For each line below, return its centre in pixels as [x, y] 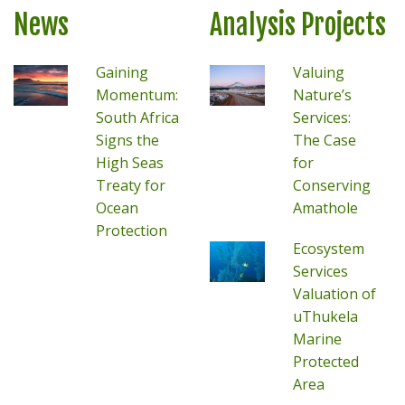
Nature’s [322, 95]
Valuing [318, 72]
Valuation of [334, 294]
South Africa [138, 118]
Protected [325, 362]
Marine [317, 339]
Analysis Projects [298, 25]
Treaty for [131, 185]
